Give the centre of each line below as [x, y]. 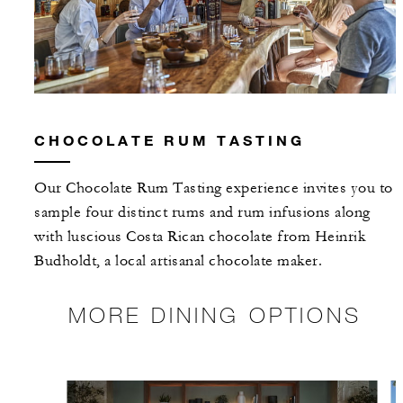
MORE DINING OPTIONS [215, 314]
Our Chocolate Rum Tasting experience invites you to [214, 188]
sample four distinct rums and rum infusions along [202, 212]
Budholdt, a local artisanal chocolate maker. [178, 260]
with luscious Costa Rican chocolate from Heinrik [200, 236]
